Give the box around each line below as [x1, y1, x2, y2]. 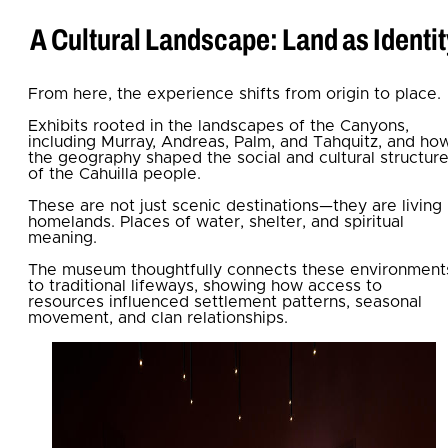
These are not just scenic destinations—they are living [28, 197, 442, 214]
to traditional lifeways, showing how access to [28, 277, 382, 294]
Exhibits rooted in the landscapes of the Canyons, [28, 117, 409, 134]
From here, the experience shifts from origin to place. [28, 85, 441, 102]
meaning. [28, 229, 97, 246]
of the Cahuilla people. [28, 165, 201, 182]
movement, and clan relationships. [28, 309, 288, 326]
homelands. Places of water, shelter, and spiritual [28, 213, 404, 230]
